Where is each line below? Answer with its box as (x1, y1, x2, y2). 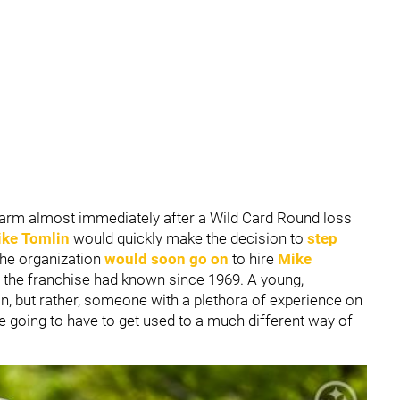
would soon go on (104, 250, 229, 268)
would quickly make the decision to (73, 229, 307, 247)
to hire (229, 250, 278, 268)
